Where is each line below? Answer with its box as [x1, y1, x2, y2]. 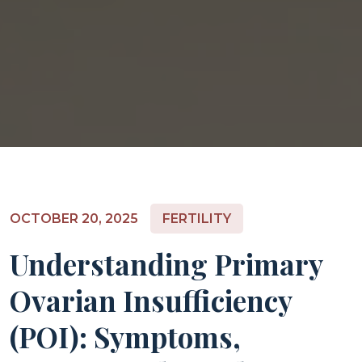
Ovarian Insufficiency [10, 281, 292, 319]
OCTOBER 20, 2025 [10, 211, 138, 226]
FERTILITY [162, 211, 231, 226]
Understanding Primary [10, 245, 322, 283]
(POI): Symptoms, [10, 318, 241, 356]
